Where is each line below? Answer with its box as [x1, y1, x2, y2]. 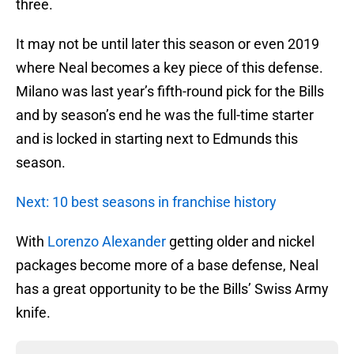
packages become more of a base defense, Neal [16, 257, 318, 274]
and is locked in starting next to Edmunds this [16, 130, 298, 148]
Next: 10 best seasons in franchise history [16, 194, 277, 211]
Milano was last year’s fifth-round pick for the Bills [16, 83, 324, 100]
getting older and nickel [166, 233, 314, 250]
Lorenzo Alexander [47, 233, 166, 250]
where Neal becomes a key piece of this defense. [16, 59, 323, 77]
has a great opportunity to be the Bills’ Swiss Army [16, 281, 329, 298]
